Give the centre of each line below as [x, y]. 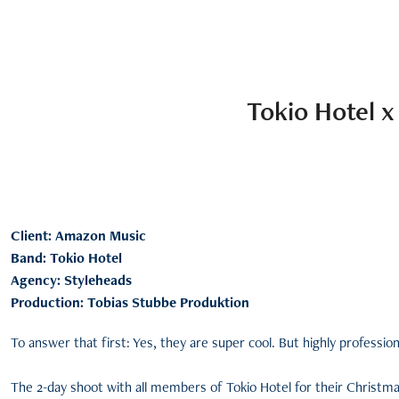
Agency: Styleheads [71, 280]
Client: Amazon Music [78, 236]
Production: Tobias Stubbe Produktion [130, 302]
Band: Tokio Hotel [66, 258]
